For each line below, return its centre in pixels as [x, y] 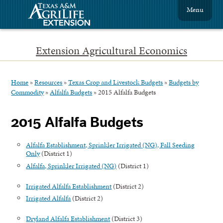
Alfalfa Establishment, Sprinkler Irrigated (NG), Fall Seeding [111, 145]
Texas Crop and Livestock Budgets [116, 82]
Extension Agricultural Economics [111, 51]
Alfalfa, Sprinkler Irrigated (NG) [71, 166]
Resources [49, 82]
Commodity [28, 92]
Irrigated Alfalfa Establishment [69, 186]
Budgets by [184, 82]
